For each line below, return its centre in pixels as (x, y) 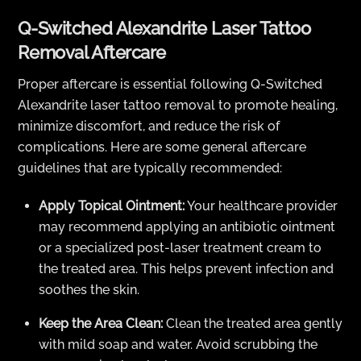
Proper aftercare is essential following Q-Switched (170, 85)
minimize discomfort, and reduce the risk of (149, 127)
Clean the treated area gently (253, 323)
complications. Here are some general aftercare (162, 147)
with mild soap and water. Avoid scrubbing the (178, 344)
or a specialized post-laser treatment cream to (180, 247)
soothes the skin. (89, 289)
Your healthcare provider (261, 205)
